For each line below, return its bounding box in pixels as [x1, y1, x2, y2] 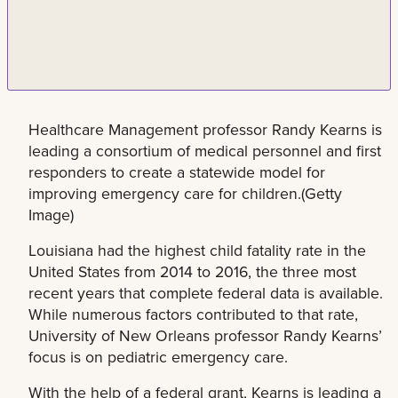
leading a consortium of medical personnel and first [28, 139, 381, 163]
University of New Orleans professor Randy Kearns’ [28, 324, 382, 347]
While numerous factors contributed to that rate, [28, 303, 358, 326]
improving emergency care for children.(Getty [28, 182, 342, 205]
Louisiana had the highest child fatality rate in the [28, 239, 366, 262]
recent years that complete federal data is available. [28, 282, 383, 305]
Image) [28, 203, 74, 227]
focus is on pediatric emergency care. [28, 346, 288, 369]
